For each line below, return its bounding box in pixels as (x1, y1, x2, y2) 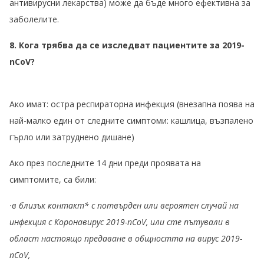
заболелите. (9, 14, 59, 25)
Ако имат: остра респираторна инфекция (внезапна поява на (9, 98, 255, 110)
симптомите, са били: (9, 174, 96, 186)
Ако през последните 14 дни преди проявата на (9, 157, 201, 169)
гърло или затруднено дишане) (9, 131, 134, 143)
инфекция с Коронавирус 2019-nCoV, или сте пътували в (9, 216, 230, 228)
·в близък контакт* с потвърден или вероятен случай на (9, 200, 239, 212)
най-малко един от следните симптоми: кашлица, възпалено (9, 115, 253, 127)
